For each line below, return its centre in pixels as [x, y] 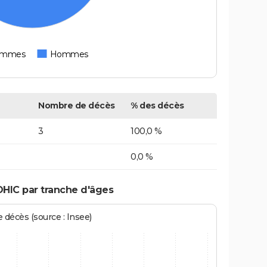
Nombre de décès [77, 106]
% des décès [157, 106]
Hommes [69, 55]
